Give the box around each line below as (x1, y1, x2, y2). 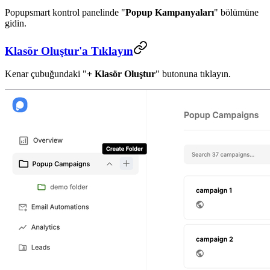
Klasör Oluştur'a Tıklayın (5, 44, 133, 57)
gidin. (5, 17, 27, 28)
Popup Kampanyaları (125, 7, 214, 17)
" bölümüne (214, 7, 259, 17)
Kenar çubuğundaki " (5, 69, 87, 80)
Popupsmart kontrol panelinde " (5, 7, 125, 17)
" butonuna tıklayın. (155, 69, 231, 80)
